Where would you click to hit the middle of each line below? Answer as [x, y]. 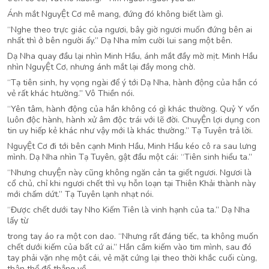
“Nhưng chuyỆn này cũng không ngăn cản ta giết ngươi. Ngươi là [129, 173]
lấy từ [18, 221]
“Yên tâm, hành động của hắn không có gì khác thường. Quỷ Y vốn [133, 109]
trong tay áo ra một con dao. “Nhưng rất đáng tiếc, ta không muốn [133, 236]
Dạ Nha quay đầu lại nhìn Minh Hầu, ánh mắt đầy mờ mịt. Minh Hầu [132, 56]
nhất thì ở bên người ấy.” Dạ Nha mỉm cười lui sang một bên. [120, 41]
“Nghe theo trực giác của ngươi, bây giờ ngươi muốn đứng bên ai [130, 30]
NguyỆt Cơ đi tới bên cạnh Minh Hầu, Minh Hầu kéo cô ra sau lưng [132, 146]
